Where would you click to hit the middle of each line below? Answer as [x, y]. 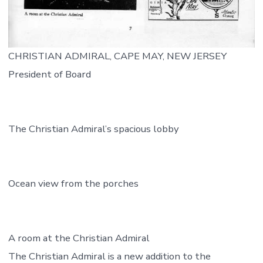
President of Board [49, 75]
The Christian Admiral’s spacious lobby [93, 129]
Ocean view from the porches [73, 184]
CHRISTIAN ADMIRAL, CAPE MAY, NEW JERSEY [117, 56]
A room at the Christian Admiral [79, 238]
